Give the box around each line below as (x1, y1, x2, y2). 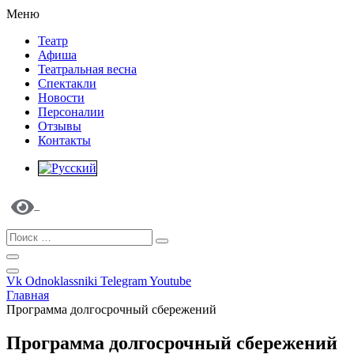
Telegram (100, 274, 147, 288)
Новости (38, 91, 85, 104)
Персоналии (38, 105, 104, 119)
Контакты (38, 134, 91, 147)
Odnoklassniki (25, 274, 97, 288)
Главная (6, 288, 49, 302)
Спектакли (38, 77, 96, 90)
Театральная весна (38, 62, 137, 76)
